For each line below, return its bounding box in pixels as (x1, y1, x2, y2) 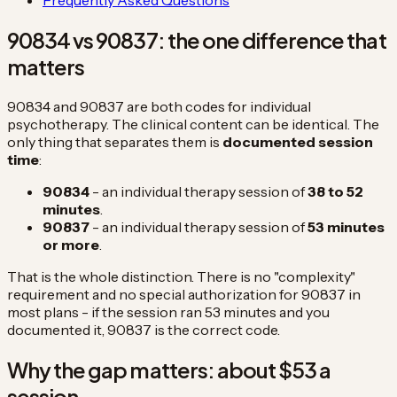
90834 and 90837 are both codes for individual (7, 97, 311, 115)
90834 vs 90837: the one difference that (7, 26, 386, 53)
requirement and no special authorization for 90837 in (7, 284, 361, 303)
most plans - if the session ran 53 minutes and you (7, 302, 330, 321)
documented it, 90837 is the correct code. (7, 320, 280, 339)
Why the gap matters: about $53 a (7, 355, 331, 383)
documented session (222, 132, 373, 151)
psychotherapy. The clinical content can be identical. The (7, 114, 379, 133)
